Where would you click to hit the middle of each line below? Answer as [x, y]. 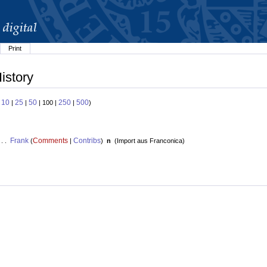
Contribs [87, 141]
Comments [50, 141]
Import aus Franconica [149, 141]
